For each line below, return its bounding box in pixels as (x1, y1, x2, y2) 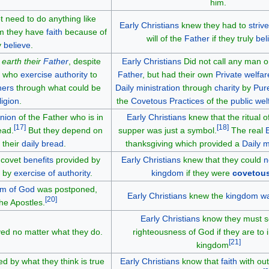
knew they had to (179, 20, 249, 30)
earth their (1, 56, 43, 66)
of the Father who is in (16, 112, 103, 122)
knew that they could (180, 154, 264, 165)
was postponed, (35, 184, 97, 194)
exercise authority (20, 69, 88, 79)
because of (62, 26, 107, 37)
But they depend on (26, 125, 103, 135)
